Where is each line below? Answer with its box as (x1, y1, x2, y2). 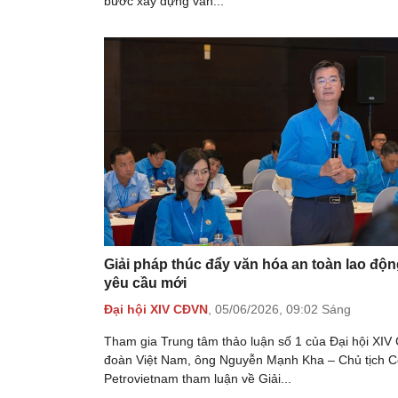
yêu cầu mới (104, 275, 187, 291)
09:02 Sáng (286, 301, 351, 316)
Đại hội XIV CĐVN (104, 301, 208, 316)
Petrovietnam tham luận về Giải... (104, 370, 291, 386)
